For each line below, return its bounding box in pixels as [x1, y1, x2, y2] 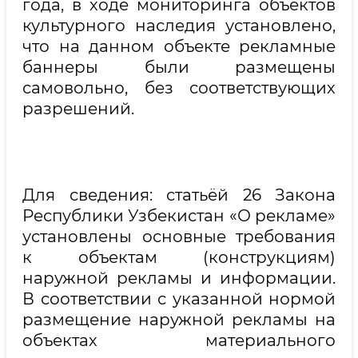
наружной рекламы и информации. [22, 268, 336, 288]
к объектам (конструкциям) [22, 248, 336, 267]
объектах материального [22, 331, 336, 350]
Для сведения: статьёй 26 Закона [22, 185, 336, 205]
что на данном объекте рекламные [22, 37, 336, 56]
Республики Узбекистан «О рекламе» [22, 206, 336, 225]
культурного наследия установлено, [22, 16, 336, 35]
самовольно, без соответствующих [22, 78, 336, 97]
